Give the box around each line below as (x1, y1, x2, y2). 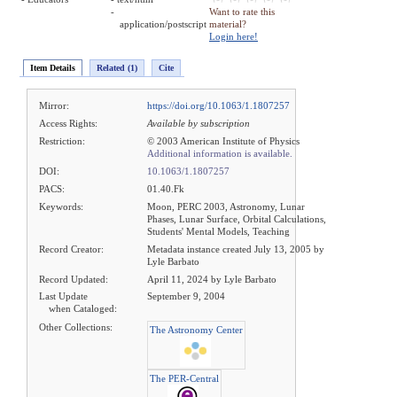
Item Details (30, 63, 75, 74)
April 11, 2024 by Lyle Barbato (147, 273, 276, 284)
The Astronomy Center (150, 323, 243, 335)
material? (209, 18, 246, 29)
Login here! (209, 30, 258, 42)
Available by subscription (147, 117, 250, 128)
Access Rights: (39, 117, 98, 128)
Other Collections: (39, 321, 113, 332)
